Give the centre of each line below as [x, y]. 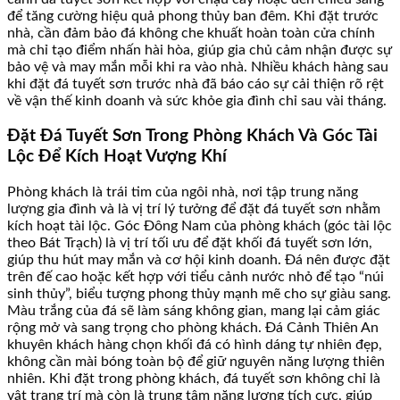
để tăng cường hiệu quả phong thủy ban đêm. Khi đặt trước [193, 16]
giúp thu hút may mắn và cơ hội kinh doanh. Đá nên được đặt [199, 260]
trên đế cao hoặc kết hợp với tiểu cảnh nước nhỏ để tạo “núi [196, 277]
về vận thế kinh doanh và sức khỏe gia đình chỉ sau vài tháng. [197, 100]
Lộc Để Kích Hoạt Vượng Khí [117, 157]
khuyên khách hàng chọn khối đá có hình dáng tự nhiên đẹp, [195, 345]
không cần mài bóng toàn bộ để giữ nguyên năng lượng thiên [196, 362]
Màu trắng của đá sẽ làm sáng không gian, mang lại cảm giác [194, 311]
